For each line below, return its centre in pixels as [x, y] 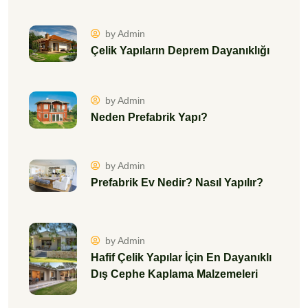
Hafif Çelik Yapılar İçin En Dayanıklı [181, 258]
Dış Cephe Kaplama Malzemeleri [174, 274]
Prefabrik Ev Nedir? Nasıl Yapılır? [177, 183]
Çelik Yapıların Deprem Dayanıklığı [180, 51]
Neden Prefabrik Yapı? [149, 117]
